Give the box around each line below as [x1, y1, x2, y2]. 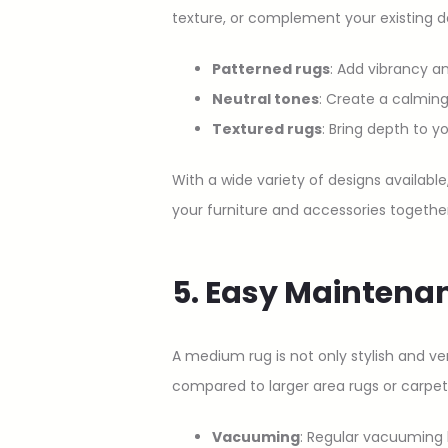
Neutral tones [212, 88, 319, 109]
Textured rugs [212, 118, 322, 139]
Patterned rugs [212, 58, 330, 79]
